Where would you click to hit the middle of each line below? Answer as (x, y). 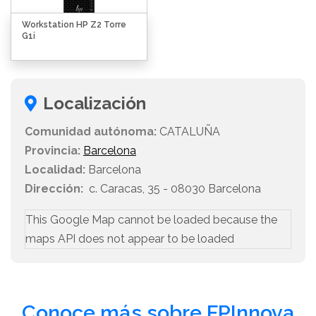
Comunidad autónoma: (91, 132)
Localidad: (55, 170)
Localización (95, 104)
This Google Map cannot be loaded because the (151, 220)
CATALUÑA (188, 132)
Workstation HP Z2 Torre (74, 25)
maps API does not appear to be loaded (130, 239)
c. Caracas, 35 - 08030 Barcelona (172, 189)
